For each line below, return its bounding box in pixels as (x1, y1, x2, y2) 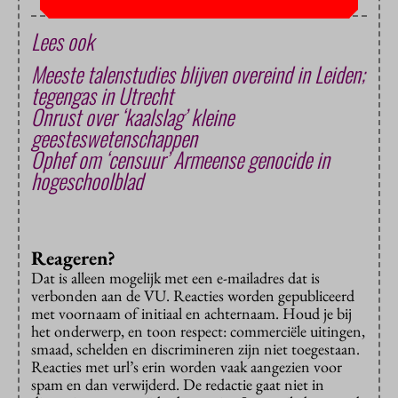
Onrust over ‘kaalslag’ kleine (31, 100, 234, 133)
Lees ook (31, 25, 94, 58)
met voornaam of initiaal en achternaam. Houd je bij (31, 303, 352, 324)
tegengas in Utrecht (31, 79, 173, 112)
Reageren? (31, 245, 115, 272)
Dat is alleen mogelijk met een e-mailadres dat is (31, 267, 320, 289)
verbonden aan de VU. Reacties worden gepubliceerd (31, 285, 354, 306)
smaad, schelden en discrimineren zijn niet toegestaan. (31, 338, 360, 360)
